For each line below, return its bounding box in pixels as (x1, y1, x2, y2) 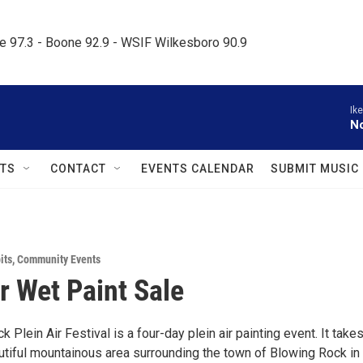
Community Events (17, 253, 100, 266)
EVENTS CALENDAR (141, 162, 254, 175)
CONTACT (50, 162, 106, 175)
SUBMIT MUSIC (271, 162, 359, 175)
